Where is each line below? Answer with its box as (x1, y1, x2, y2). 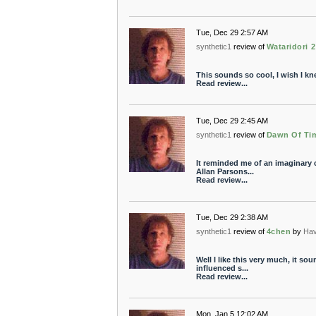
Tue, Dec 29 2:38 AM (195, 213, 268, 221)
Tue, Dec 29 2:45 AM (195, 116, 268, 125)
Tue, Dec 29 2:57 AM (195, 28, 268, 37)
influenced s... (195, 264, 248, 272)
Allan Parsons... (195, 167, 254, 176)
